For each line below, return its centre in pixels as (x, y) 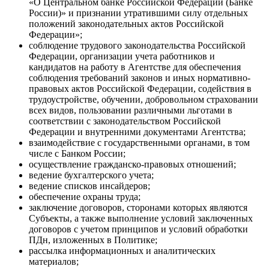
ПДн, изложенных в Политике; (93, 240)
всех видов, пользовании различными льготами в (131, 110)
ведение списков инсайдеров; (89, 186)
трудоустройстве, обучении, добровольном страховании (144, 100)
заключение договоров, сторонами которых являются (138, 208)
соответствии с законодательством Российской (125, 121)
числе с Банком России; (77, 154)
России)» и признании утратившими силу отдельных (138, 13)
